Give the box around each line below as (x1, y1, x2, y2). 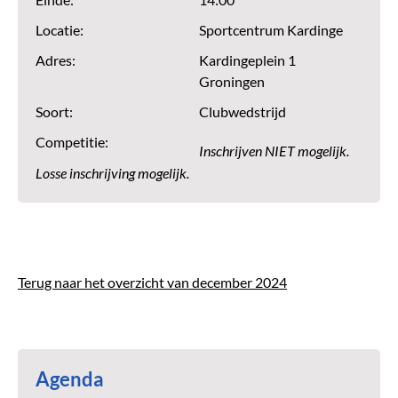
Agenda (36, 368, 104, 390)
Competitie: (36, 134, 108, 150)
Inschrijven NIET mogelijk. (199, 143, 349, 160)
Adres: (36, 52, 76, 68)
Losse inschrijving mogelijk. (36, 165, 189, 182)
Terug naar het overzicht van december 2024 (18, 275, 287, 291)
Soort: (36, 104, 73, 120)
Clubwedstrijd (199, 104, 286, 120)
